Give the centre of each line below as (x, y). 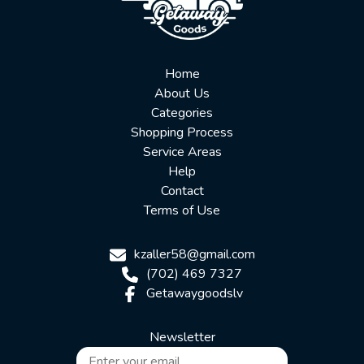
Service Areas (182, 152)
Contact (182, 191)
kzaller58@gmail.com (193, 255)
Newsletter (182, 338)
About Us (182, 94)
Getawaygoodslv (193, 294)
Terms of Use (182, 211)
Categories (182, 113)
